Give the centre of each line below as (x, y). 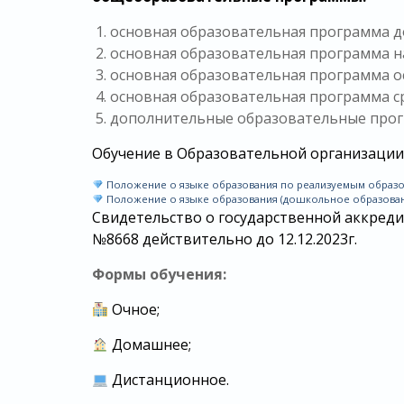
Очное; (134, 309)
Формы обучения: (159, 274)
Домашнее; (150, 344)
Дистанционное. (169, 380)
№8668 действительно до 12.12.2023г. (225, 239)
